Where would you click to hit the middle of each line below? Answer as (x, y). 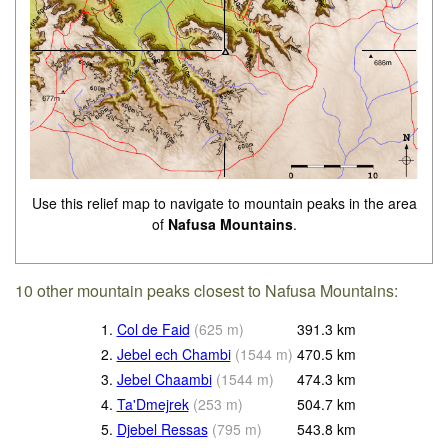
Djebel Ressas (162, 428)
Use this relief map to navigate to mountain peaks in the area (224, 202)
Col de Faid (153, 328)
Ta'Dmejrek (152, 403)
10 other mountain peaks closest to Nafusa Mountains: (207, 290)
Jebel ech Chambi (173, 353)
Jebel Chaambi (164, 378)
